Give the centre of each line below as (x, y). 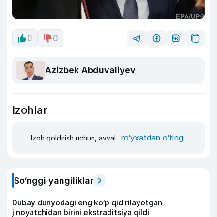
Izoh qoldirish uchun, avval (74, 138)
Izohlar (30, 110)
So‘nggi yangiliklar (54, 180)
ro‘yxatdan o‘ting (152, 138)
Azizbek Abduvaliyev (90, 70)
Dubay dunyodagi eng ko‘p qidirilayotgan (87, 202)
